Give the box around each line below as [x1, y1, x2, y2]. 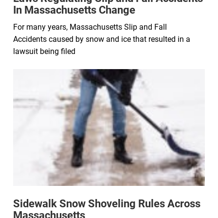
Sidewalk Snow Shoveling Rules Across [13, 197, 200, 210]
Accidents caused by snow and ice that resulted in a [13, 34, 190, 44]
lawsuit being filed [13, 46, 75, 56]
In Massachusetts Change [13, 3, 135, 16]
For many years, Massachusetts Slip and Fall [13, 22, 167, 32]
